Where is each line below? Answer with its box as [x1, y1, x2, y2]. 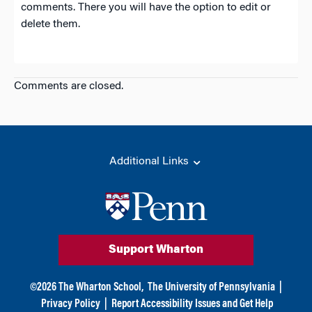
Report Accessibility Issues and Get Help [111, 298, 273, 310]
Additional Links [109, 156, 192, 167]
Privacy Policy [41, 298, 100, 310]
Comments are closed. [14, 81, 123, 92]
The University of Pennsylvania [148, 281, 275, 293]
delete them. [21, 19, 80, 30]
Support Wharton [109, 244, 203, 256]
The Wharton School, [58, 281, 143, 293]
